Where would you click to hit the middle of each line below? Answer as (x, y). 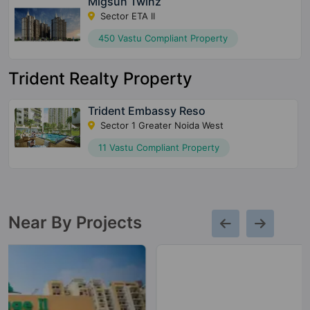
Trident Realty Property (100, 79)
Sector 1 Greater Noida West (160, 126)
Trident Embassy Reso (146, 111)
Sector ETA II (127, 16)
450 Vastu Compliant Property (163, 38)
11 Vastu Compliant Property (158, 148)
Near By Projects (75, 223)
